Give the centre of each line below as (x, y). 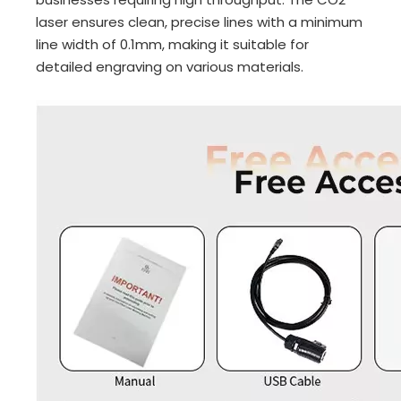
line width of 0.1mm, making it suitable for (172, 44)
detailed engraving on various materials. (170, 67)
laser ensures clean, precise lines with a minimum (199, 22)
